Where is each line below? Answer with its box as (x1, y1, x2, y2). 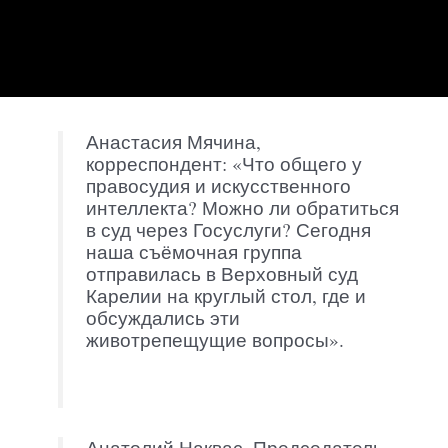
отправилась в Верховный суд (85, 261, 358, 287)
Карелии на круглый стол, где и (85, 283, 366, 309)
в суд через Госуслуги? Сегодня (85, 217, 371, 243)
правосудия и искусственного (85, 173, 351, 199)
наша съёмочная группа (85, 239, 302, 265)
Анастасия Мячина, (85, 129, 261, 155)
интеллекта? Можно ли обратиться (85, 195, 399, 221)
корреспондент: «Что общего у (85, 151, 362, 177)
